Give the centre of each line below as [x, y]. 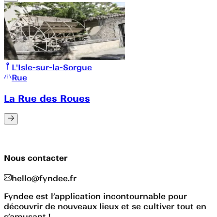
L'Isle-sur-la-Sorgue [52, 67]
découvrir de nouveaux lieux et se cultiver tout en [105, 207]
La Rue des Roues [47, 98]
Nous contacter [36, 158]
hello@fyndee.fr [44, 178]
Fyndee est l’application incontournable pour [95, 196]
